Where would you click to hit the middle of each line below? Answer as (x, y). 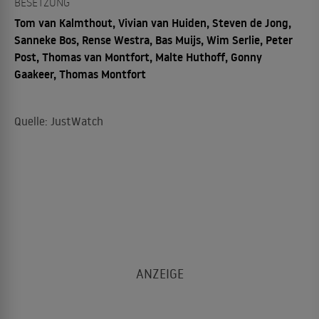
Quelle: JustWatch (59, 121)
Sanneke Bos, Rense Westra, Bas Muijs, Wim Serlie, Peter (153, 40)
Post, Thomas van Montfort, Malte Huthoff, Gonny (138, 57)
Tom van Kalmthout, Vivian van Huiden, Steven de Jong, (153, 22)
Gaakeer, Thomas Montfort (80, 74)
